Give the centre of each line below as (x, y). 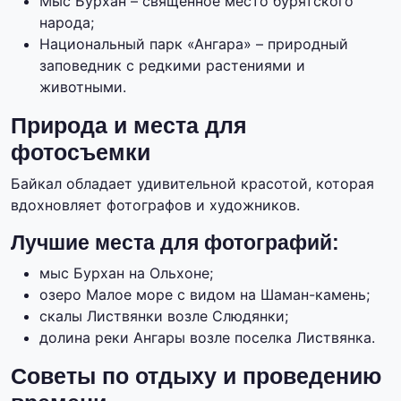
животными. (83, 87)
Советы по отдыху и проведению (196, 376)
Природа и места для (129, 126)
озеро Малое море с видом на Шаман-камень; (205, 295)
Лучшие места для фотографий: (175, 243)
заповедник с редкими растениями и (172, 66)
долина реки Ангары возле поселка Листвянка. (207, 338)
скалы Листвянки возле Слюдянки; (164, 316)
